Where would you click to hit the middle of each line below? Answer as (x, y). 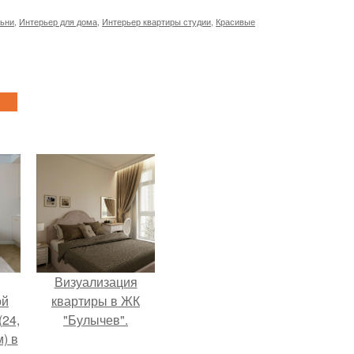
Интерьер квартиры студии (156, 22)
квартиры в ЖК (96, 301)
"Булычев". (96, 320)
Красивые (235, 22)
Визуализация (96, 282)
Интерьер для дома (58, 22)
